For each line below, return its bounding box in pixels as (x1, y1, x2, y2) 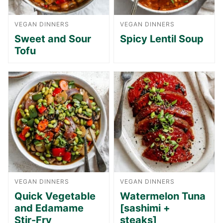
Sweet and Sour (14, 32, 91, 45)
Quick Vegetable (14, 190, 96, 202)
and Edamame (14, 202, 84, 214)
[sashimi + (120, 202, 170, 214)
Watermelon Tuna (120, 190, 206, 202)
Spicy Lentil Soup (120, 32, 204, 45)
